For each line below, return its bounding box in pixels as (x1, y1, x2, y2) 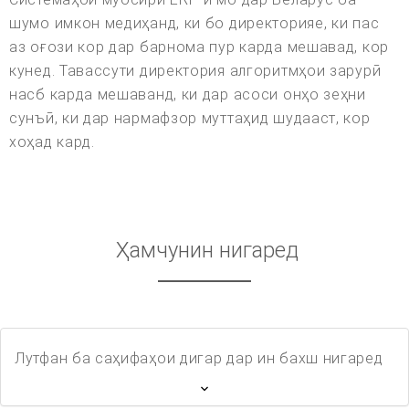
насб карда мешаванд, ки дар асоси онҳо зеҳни (9, 86, 366, 104)
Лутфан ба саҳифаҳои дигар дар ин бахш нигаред (15, 350, 383, 368)
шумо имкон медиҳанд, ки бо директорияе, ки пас (9, 15, 380, 33)
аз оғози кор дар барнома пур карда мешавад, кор (9, 38, 389, 57)
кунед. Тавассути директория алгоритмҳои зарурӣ (9, 62, 382, 80)
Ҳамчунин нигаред (115, 237, 299, 264)
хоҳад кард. (9, 133, 95, 152)
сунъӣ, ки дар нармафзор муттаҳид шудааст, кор (9, 110, 371, 128)
